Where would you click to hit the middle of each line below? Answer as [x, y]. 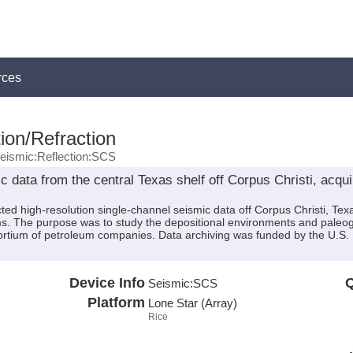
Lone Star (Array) [192, 303]
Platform [116, 302]
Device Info [107, 282]
